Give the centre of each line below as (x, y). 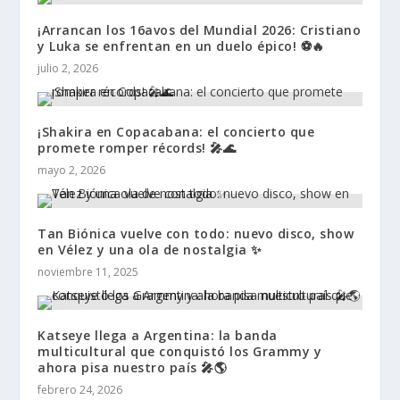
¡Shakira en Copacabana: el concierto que (176, 132)
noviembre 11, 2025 (88, 272)
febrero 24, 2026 (80, 390)
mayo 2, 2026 (72, 171)
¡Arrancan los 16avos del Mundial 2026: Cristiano (200, 30)
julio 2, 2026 (68, 69)
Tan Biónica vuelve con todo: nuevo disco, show (196, 234)
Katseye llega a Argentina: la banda (158, 336)
